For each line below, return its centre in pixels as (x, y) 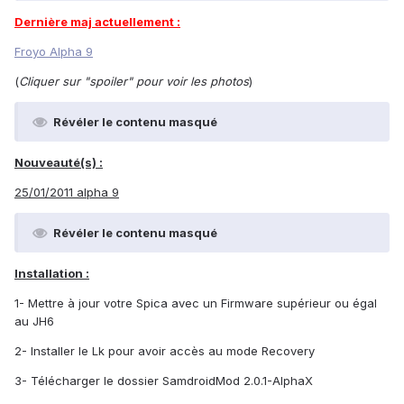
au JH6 (34, 321)
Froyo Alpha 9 (54, 52)
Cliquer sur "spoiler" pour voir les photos (134, 82)
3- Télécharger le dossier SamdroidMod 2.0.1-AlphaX (164, 381)
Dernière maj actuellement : (97, 22)
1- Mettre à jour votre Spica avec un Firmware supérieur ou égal (196, 303)
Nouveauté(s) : (59, 163)
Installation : (52, 274)
